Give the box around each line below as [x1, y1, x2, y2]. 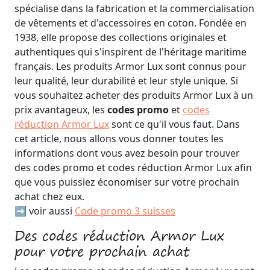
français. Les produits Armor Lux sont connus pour [14, 60, 246, 73]
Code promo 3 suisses [75, 204, 175, 218]
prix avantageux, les [14, 103, 107, 116]
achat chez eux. [14, 190, 84, 203]
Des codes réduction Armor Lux [14, 224, 224, 247]
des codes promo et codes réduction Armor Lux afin [14, 161, 252, 174]
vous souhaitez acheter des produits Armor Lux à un [14, 89, 253, 102]
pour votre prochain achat [14, 240, 189, 263]
